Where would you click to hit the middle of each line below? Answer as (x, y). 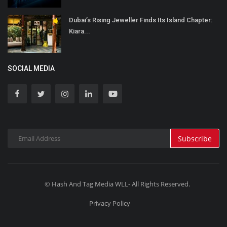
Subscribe (195, 138)
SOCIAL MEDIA (31, 69)
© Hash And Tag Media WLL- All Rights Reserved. (117, 184)
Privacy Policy (110, 203)
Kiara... (80, 31)
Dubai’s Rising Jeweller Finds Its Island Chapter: (141, 20)
